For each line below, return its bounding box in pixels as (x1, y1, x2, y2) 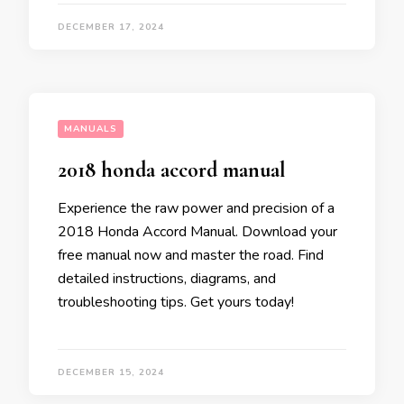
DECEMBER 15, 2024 (58, 366, 164, 380)
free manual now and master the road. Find (58, 245, 324, 266)
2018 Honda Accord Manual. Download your (58, 222, 337, 243)
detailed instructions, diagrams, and (58, 269, 276, 289)
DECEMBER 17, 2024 (58, 21, 164, 34)
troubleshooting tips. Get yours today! (58, 292, 294, 313)
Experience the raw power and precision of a (58, 198, 335, 219)
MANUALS (64, 123, 117, 136)
